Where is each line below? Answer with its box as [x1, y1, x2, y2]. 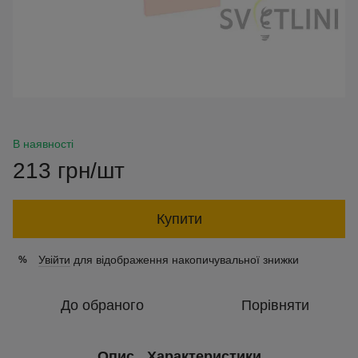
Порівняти [241, 297, 309, 313]
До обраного [61, 297, 144, 313]
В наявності [13, 137, 74, 150]
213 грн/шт [13, 158, 125, 183]
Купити [156, 211, 202, 227]
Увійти [38, 253, 70, 266]
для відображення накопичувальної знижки [70, 253, 299, 266]
